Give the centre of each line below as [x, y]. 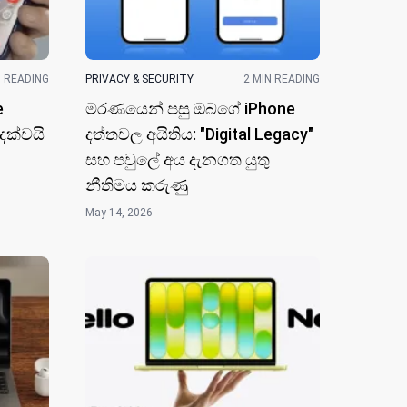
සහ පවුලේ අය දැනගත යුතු [178, 159]
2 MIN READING [282, 79]
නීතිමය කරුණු [137, 184]
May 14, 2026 [119, 212]
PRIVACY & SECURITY [139, 79]
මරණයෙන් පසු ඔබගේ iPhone [190, 108]
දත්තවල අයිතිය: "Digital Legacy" [199, 134]
